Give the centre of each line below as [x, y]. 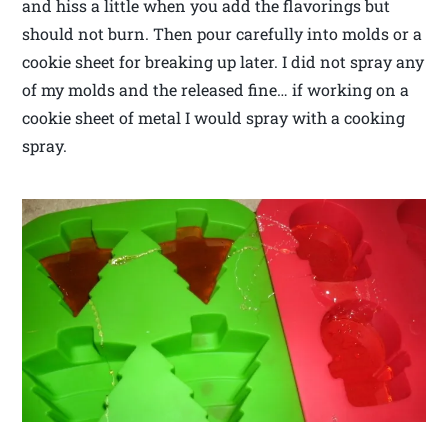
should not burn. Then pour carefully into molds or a [222, 33]
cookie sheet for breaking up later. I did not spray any [223, 61]
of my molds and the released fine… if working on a [216, 89]
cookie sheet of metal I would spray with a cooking [214, 117]
